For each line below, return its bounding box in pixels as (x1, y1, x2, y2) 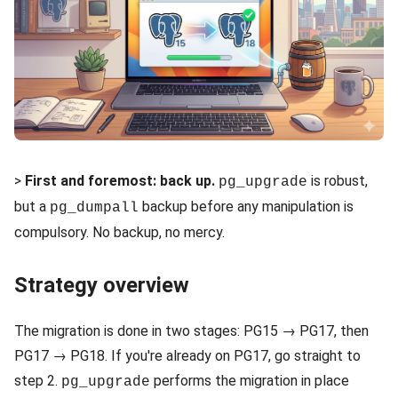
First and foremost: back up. (25, 171, 215, 189)
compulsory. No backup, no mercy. (14, 223, 225, 241)
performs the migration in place (150, 371, 349, 389)
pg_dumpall (50, 199, 139, 216)
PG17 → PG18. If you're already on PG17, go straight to (14, 346, 361, 364)
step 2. (14, 371, 61, 389)
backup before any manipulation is (139, 197, 354, 215)
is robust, (307, 171, 368, 189)
